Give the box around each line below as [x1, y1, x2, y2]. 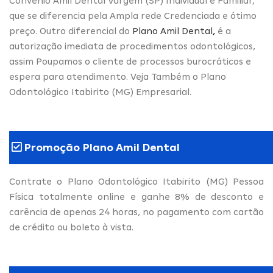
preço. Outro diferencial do [9, 26, 132, 37]
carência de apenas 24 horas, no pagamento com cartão [9, 207, 264, 217]
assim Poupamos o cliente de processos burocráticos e [9, 57, 251, 67]
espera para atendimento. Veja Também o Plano [9, 72, 226, 82]
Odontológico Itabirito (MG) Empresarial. [9, 87, 191, 97]
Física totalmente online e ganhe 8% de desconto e [9, 191, 264, 202]
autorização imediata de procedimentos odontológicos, [9, 41, 255, 52]
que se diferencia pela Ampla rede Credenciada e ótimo [9, 11, 257, 21]
